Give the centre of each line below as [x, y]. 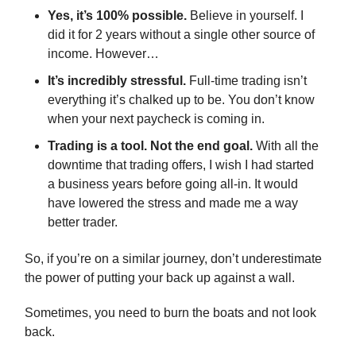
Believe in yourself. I [245, 16]
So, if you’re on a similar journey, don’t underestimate [173, 259]
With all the [286, 146]
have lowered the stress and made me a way [173, 203]
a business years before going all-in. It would [173, 184]
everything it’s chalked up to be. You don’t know [181, 100]
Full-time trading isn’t [246, 81]
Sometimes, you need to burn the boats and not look [170, 313]
